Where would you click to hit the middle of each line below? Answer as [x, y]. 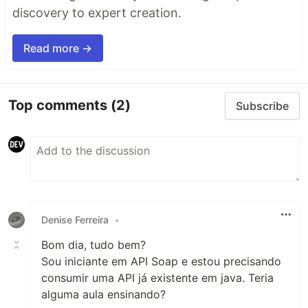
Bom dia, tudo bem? [93, 244]
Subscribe [262, 106]
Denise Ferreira [75, 220]
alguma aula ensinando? [103, 294]
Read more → [58, 48]
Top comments [59, 106]
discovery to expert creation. [97, 12]
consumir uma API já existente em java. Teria [157, 277]
